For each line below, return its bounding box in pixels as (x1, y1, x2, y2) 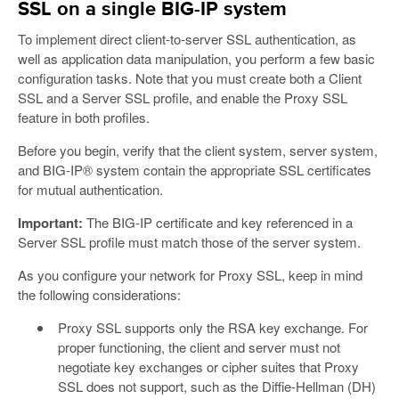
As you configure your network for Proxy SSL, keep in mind (18, 265, 362, 284)
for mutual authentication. (18, 179, 163, 199)
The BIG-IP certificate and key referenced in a (83, 212, 353, 232)
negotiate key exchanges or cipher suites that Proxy (57, 356, 359, 376)
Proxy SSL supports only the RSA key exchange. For (57, 317, 368, 337)
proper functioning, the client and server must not (57, 337, 340, 356)
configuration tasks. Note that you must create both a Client (18, 68, 362, 87)
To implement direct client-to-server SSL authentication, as (18, 28, 356, 48)
